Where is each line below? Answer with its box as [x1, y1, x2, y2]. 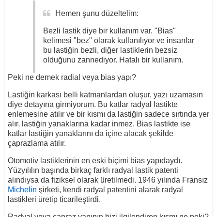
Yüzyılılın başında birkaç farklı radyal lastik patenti [7, 166, 178, 174]
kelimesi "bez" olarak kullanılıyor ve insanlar [43, 36, 194, 45]
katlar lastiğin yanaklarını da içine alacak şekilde [7, 129, 173, 138]
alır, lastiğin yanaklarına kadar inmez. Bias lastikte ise [7, 119, 190, 128]
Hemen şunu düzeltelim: [55, 9, 139, 17]
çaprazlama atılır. [7, 139, 66, 147]
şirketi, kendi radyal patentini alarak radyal [36, 185, 183, 194]
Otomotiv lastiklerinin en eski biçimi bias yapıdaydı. [7, 156, 182, 165]
